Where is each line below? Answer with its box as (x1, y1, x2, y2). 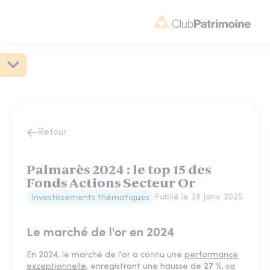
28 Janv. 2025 (191, 193, 243, 202)
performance (184, 251, 238, 260)
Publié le (154, 193, 191, 202)
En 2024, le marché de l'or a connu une (27, 251, 184, 260)
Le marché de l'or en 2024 (27, 227, 174, 239)
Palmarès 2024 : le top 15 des (27, 162, 211, 177)
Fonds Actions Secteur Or (27, 175, 195, 190)
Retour (37, 128, 67, 137)
